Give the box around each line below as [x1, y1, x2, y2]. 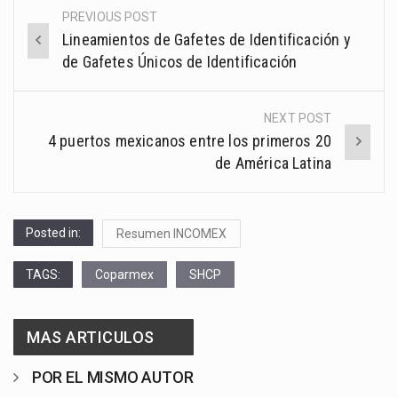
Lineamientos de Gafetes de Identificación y [62, 30, 351, 50]
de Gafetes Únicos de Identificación [62, 52, 298, 72]
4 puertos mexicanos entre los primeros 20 [47, 131, 332, 151]
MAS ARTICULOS [27, 328, 155, 347]
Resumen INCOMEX [116, 227, 227, 242]
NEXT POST [264, 111, 332, 126]
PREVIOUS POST [62, 10, 158, 25]
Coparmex [95, 267, 154, 283]
